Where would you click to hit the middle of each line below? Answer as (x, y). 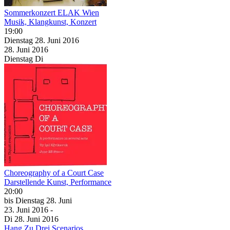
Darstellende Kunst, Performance (58, 182)
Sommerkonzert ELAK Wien (52, 12)
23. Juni (18, 209)
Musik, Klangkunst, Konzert (50, 22)
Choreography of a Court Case (54, 172)
